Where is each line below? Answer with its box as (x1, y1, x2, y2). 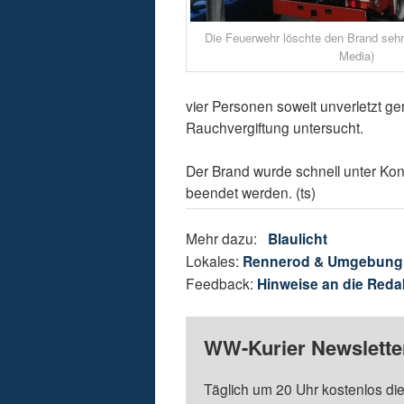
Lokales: (186, 251, 243, 271)
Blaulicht (268, 228, 328, 250)
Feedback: (186, 273, 258, 294)
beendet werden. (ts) (186, 182, 317, 203)
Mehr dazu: (186, 228, 269, 249)
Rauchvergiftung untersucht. (186, 117, 364, 138)
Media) (338, 47, 374, 65)
